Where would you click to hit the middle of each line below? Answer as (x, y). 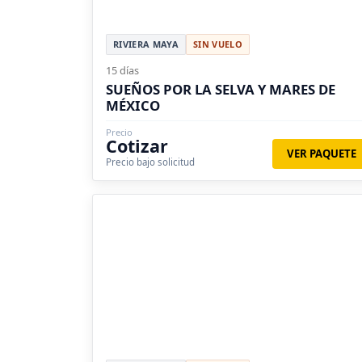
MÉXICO (133, 105)
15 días (122, 70)
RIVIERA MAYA (146, 44)
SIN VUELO (217, 44)
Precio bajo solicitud (150, 162)
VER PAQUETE (321, 153)
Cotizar (137, 145)
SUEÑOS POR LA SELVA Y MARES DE (221, 89)
